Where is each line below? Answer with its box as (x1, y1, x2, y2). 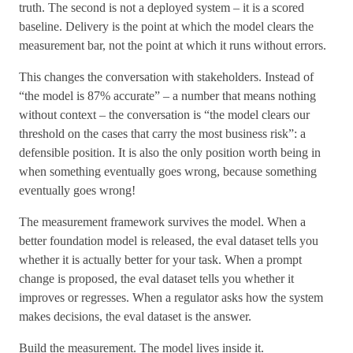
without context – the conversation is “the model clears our (19, 108, 310, 121)
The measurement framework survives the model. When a (19, 215, 306, 229)
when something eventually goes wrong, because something (19, 165, 317, 178)
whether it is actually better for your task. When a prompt (19, 253, 302, 266)
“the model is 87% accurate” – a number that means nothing (19, 89, 316, 102)
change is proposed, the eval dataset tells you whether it (19, 272, 294, 285)
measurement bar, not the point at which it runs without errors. (19, 39, 326, 52)
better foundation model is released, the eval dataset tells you (19, 234, 318, 247)
